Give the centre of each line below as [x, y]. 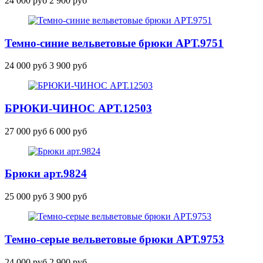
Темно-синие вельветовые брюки [90, 43]
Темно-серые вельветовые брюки [90, 239]
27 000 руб [26, 131]
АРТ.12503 [125, 108]
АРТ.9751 [200, 43]
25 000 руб [26, 197]
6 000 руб [68, 131]
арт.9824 [65, 174]
